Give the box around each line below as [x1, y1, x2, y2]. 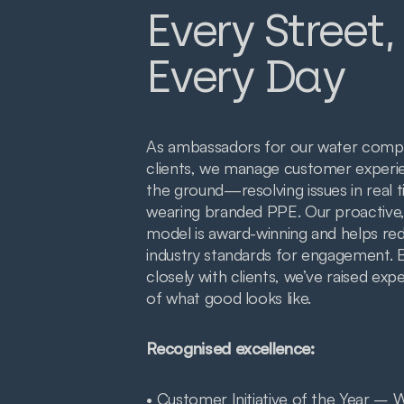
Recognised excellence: [146, 338, 315, 359]
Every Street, [146, 4, 394, 58]
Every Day [146, 50, 345, 104]
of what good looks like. [146, 288, 311, 308]
